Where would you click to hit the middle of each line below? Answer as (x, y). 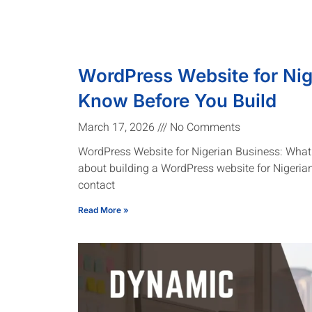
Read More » (103, 210)
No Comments (204, 127)
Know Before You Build (177, 100)
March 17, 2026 (118, 127)
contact (96, 185)
